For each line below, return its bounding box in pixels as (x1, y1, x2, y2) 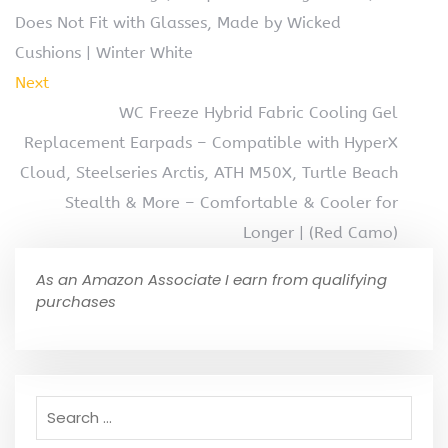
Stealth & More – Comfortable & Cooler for (65, 193, 398, 213)
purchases (36, 291, 116, 313)
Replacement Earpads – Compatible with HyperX (24, 133, 398, 153)
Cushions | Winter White (15, 43, 193, 63)
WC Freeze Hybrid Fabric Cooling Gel (119, 103, 398, 123)
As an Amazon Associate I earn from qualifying (36, 269, 387, 291)
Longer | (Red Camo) (243, 223, 398, 243)
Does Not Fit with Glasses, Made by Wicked (15, 13, 341, 33)
